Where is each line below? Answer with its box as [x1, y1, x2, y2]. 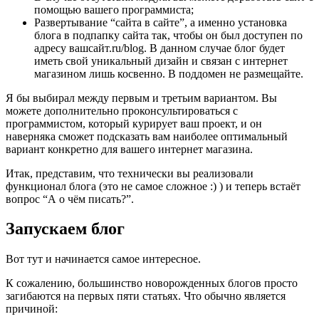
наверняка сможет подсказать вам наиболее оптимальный [6, 130, 288, 142]
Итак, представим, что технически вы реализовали [6, 167, 253, 179]
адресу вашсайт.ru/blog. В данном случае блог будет [34, 41, 285, 54]
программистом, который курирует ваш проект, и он [6, 117, 262, 130]
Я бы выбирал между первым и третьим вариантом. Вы [6, 91, 277, 104]
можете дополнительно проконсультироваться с [6, 104, 238, 117]
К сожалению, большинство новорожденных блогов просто [6, 277, 298, 290]
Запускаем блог [6, 219, 125, 239]
